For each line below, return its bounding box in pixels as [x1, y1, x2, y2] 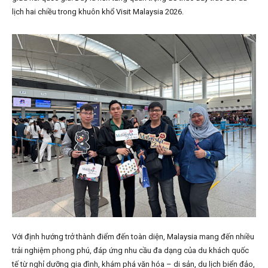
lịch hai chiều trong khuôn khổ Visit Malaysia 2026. [12, 7, 184, 17]
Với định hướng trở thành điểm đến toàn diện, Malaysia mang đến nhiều [12, 232, 254, 242]
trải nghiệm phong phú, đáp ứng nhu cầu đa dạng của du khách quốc [12, 246, 249, 255]
